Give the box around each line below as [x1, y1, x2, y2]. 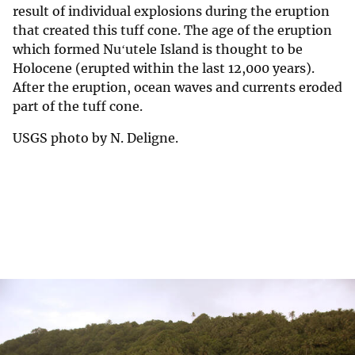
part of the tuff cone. [13, 98, 143, 115]
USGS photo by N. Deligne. [13, 130, 178, 147]
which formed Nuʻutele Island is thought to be [13, 41, 303, 58]
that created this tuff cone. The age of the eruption [13, 22, 332, 39]
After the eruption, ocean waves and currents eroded [13, 79, 342, 96]
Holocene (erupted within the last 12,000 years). [13, 60, 315, 77]
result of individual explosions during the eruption [13, 3, 330, 20]
